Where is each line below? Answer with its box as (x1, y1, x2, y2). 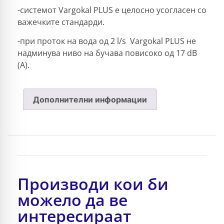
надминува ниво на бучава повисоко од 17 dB (17, 47, 197, 59)
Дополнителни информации (33, 94, 147, 104)
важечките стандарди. (17, 16, 104, 28)
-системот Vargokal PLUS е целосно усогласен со (17, 4, 206, 16)
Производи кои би (17, 173, 168, 195)
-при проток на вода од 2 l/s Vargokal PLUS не (17, 35, 196, 47)
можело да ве (17, 189, 127, 211)
